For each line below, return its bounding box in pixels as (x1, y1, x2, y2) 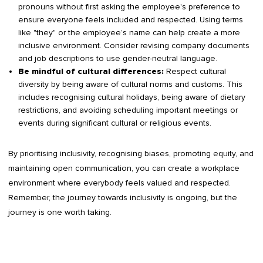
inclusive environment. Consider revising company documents (18, 40, 249, 50)
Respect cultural (163, 66, 226, 76)
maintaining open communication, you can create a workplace (8, 163, 240, 173)
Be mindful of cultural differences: (18, 67, 164, 76)
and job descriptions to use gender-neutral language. (18, 53, 217, 63)
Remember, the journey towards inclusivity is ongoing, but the (8, 192, 237, 203)
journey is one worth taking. (8, 207, 112, 217)
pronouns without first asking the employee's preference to (18, 1, 240, 12)
